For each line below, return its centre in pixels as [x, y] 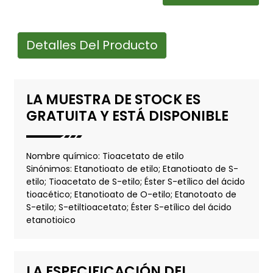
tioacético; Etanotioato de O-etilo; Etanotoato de [131, 195]
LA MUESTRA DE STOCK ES [113, 99]
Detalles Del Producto [92, 45]
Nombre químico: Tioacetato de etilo [105, 156]
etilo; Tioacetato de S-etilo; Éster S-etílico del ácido [135, 182]
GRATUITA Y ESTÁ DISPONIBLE [127, 116]
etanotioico [51, 220]
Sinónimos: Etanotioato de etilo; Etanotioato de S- [132, 169]
